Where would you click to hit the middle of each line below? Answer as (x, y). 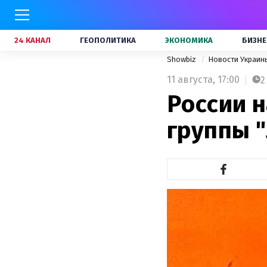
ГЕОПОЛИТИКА (108, 40)
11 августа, (191, 80)
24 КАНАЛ (32, 40)
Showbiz (182, 59)
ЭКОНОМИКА (189, 40)
